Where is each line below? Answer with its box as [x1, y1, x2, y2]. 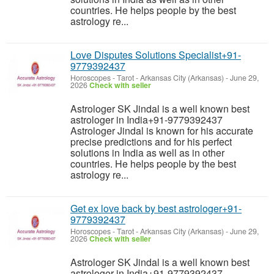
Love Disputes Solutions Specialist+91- [70, 48, 241, 62]
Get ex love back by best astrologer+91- [70, 201, 242, 215]
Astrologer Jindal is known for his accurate [70, 124, 253, 138]
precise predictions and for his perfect [70, 135, 232, 149]
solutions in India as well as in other [70, 146, 224, 160]
